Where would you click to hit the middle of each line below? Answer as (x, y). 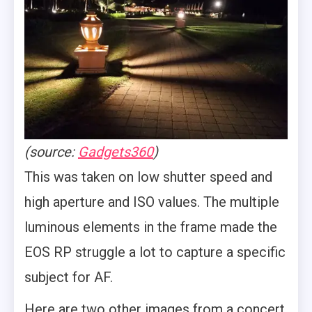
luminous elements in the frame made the (151, 227)
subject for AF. (69, 278)
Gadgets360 (116, 152)
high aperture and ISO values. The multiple (152, 202)
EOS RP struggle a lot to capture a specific (155, 252)
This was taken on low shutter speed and (148, 177)
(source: (51, 152)
